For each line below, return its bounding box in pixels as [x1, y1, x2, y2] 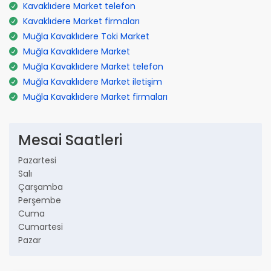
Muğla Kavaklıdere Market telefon [23, 60, 163, 73]
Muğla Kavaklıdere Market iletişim [23, 75, 162, 88]
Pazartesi [18, 154, 56, 166]
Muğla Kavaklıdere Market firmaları [23, 90, 168, 103]
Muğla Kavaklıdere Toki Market [23, 30, 149, 42]
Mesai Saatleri [18, 129, 122, 150]
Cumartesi [18, 220, 63, 233]
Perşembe [18, 194, 61, 206]
